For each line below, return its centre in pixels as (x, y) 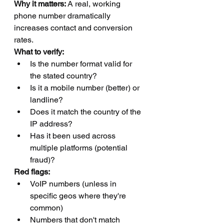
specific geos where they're (79, 196)
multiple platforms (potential (80, 148)
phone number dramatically (63, 16)
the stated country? (63, 76)
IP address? (51, 124)
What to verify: (39, 52)
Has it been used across (74, 136)
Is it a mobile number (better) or (86, 88)
